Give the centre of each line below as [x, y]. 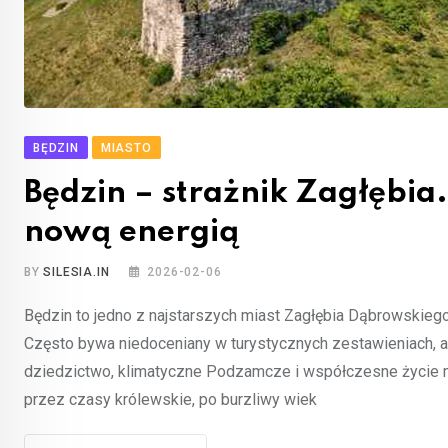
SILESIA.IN [76, 272]
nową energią [131, 233]
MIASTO [126, 148]
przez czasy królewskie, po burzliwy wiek [170, 400]
